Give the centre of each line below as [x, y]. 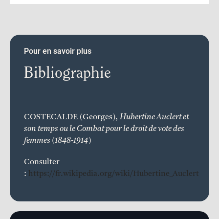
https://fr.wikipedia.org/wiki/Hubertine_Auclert [114, 174]
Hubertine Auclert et [154, 117]
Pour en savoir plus [58, 51]
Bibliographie [67, 74]
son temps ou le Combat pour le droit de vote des [104, 129]
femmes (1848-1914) [57, 141]
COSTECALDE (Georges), [72, 117]
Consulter [42, 162]
